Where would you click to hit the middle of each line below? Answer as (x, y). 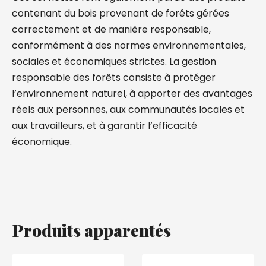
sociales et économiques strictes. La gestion (114, 61)
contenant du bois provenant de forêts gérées (121, 13)
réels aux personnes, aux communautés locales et (128, 110)
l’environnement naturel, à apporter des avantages (132, 94)
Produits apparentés (91, 230)
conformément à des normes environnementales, (129, 45)
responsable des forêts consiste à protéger (114, 77)
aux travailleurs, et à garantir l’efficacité (104, 126)
